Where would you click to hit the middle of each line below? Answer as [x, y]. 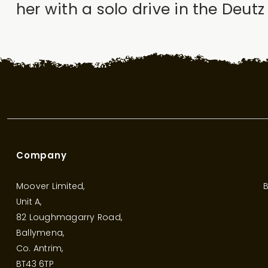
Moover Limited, [51, 186]
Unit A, [29, 201]
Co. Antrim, [40, 248]
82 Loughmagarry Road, [69, 217]
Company [42, 155]
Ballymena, [40, 232]
